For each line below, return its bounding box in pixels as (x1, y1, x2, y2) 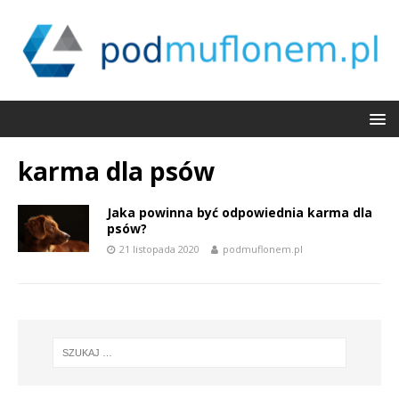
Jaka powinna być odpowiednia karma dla (107, 203, 372, 221)
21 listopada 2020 (119, 241, 199, 256)
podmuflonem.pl (223, 241, 303, 256)
